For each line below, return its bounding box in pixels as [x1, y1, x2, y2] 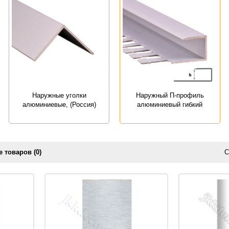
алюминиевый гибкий [137, 100, 203, 108]
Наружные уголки [32, 91, 86, 99]
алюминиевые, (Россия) [22, 100, 96, 108]
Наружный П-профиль [135, 91, 204, 99]
